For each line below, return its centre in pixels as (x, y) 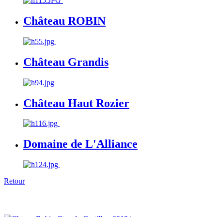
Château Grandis (66, 62)
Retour (14, 181)
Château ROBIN (64, 21)
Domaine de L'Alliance (80, 144)
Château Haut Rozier (76, 103)
